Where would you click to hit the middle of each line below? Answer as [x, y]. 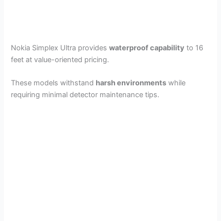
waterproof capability [147, 48]
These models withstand [54, 83]
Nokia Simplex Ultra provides [60, 48]
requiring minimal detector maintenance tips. [85, 95]
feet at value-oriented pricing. [60, 59]
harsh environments [131, 83]
